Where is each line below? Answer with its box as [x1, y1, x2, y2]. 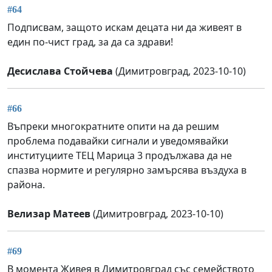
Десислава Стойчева [7, 64, 113, 78]
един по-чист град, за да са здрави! [7, 35, 173, 49]
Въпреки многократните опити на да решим [7, 120, 219, 134]
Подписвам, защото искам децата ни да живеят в [7, 20, 242, 34]
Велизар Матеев [7, 207, 90, 221]
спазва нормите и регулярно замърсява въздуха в [7, 163, 246, 177]
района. [7, 178, 45, 192]
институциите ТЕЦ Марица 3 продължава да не [7, 149, 232, 163]
